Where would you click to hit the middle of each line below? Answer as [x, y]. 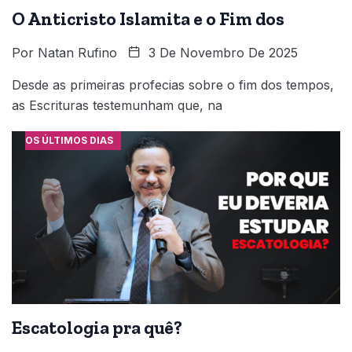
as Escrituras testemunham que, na [117, 106]
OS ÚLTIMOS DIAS [69, 141]
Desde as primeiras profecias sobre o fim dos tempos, [173, 85]
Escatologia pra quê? [97, 328]
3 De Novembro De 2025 [221, 53]
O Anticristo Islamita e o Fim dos [148, 19]
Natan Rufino [77, 53]
